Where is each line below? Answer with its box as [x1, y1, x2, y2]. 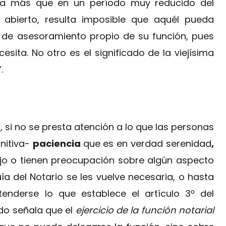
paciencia [32, 137, 83, 150]
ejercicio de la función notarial [75, 203, 214, 216]
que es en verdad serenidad [83, 137, 212, 150]
